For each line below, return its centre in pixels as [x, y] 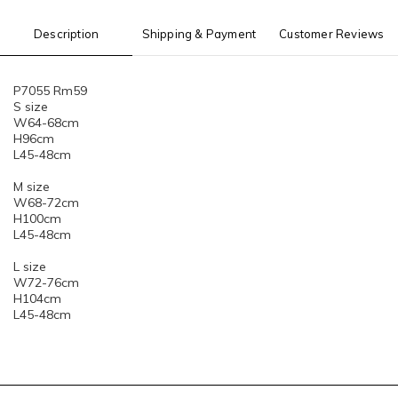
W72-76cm [46, 283]
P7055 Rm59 [50, 91]
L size [32, 267]
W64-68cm [46, 123]
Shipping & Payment [199, 34]
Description [67, 34]
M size [33, 187]
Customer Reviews [332, 34]
